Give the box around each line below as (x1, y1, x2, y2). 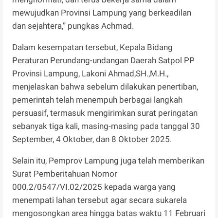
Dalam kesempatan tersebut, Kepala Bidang (12, 42, 175, 52)
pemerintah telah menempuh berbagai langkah (12, 94, 183, 105)
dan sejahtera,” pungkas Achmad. (12, 20, 134, 31)
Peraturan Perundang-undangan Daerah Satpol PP (12, 55, 195, 65)
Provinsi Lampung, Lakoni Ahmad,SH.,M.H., (12, 68, 169, 78)
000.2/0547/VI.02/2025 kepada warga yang (12, 182, 176, 192)
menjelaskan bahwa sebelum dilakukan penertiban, (12, 81, 199, 91)
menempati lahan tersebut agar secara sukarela (12, 195, 187, 205)
